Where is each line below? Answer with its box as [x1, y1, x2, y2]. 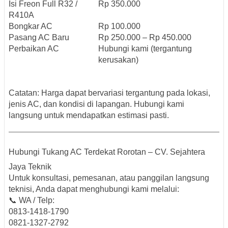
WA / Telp [19, 196, 52, 205]
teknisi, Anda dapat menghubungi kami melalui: [9, 185, 179, 194]
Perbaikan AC [9, 44, 59, 53]
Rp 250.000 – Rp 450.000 [98, 33, 191, 42]
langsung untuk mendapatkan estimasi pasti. [9, 111, 169, 120]
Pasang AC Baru [9, 33, 69, 42]
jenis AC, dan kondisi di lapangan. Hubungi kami [9, 100, 184, 109]
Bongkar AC [9, 22, 52, 31]
